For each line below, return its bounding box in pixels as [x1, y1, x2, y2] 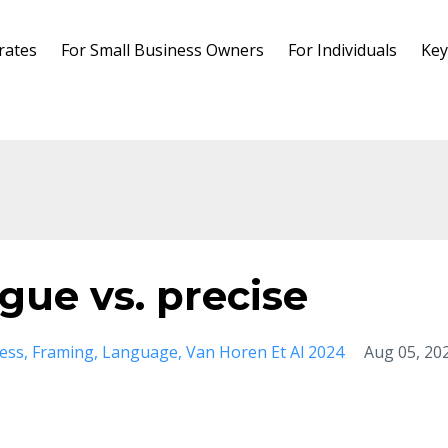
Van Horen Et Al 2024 [186, 341, 344, 363]
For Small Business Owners [61, 39, 264, 61]
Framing [32, 341, 94, 363]
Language [102, 341, 178, 363]
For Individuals [288, 39, 397, 61]
